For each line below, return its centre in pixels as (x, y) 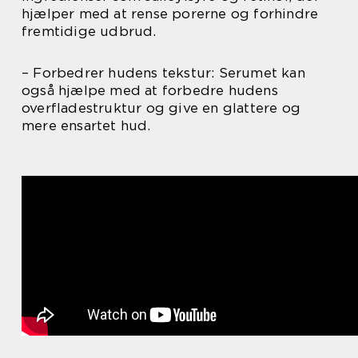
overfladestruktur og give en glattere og (161, 108)
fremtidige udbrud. (89, 32)
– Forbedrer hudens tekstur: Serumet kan (163, 73)
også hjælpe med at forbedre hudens (150, 91)
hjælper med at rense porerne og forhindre (170, 14)
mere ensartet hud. (86, 126)
